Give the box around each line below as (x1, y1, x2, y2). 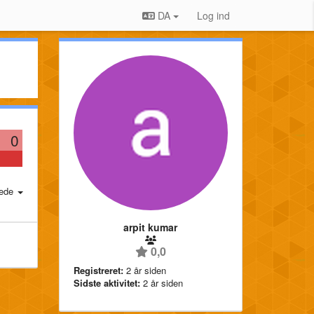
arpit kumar (123, 219, 178, 234)
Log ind (197, 8, 230, 22)
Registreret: (73, 263, 123, 277)
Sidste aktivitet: (73, 275, 140, 289)
